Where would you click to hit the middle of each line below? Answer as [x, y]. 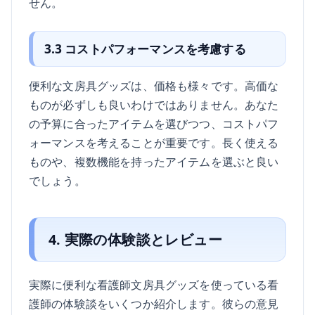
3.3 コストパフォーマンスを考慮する [145, 49]
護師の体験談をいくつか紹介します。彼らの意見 [154, 303]
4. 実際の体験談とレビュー [135, 239]
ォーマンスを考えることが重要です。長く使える [154, 143]
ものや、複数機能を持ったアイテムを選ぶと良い [154, 162]
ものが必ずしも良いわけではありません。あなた [154, 105]
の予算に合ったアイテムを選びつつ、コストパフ [154, 124]
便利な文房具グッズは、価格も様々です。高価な [154, 86]
